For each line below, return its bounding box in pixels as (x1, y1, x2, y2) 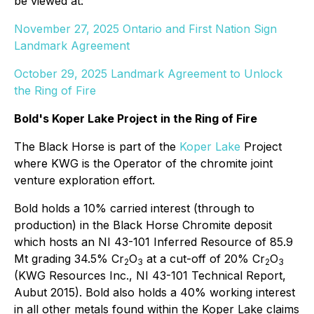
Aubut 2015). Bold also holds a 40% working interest (14, 285, 295, 299)
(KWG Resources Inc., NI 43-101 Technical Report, (14, 268, 286, 282)
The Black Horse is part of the (14, 139, 179, 153)
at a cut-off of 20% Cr (143, 252, 265, 266)
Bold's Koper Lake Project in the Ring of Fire (14, 111, 257, 125)
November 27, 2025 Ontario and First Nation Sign (14, 22, 277, 36)
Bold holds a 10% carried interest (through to (14, 201, 254, 215)
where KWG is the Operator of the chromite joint (14, 156, 273, 170)
